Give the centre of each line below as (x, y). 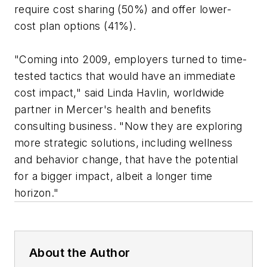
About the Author (80, 253)
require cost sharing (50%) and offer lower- (123, 10)
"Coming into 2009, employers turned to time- (131, 60)
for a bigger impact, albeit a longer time (114, 176)
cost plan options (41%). (75, 26)
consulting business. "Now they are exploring (128, 126)
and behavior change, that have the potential (126, 160)
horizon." (37, 193)
